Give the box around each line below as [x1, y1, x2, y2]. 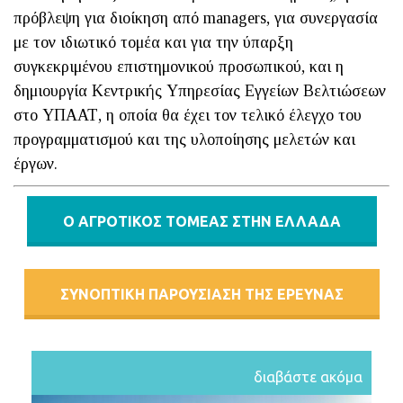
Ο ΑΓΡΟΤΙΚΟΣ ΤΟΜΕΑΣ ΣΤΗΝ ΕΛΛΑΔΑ [62, 212, 341, 229]
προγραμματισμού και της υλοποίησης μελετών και [13, 130, 355, 148]
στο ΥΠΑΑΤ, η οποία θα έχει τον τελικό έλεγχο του [13, 105, 362, 124]
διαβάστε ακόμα [254, 368, 363, 385]
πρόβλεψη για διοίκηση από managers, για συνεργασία [13, 8, 378, 27]
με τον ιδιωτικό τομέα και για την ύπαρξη [13, 32, 293, 51]
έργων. [13, 154, 58, 173]
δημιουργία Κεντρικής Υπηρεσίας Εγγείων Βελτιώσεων [13, 81, 386, 100]
